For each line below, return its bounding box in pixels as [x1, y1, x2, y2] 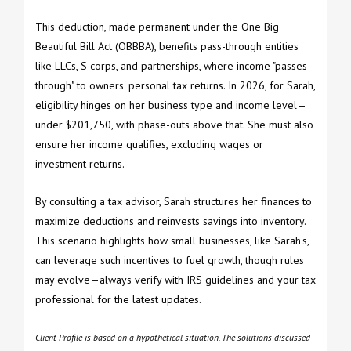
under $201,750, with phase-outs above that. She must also [35, 117, 313, 132]
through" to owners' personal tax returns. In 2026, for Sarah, [35, 78, 315, 92]
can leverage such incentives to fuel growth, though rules [35, 252, 304, 267]
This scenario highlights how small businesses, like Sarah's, [35, 233, 309, 248]
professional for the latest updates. [35, 291, 201, 306]
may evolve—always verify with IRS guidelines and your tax [35, 272, 316, 287]
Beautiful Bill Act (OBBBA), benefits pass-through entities [35, 38, 299, 53]
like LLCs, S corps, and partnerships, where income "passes [35, 58, 307, 73]
